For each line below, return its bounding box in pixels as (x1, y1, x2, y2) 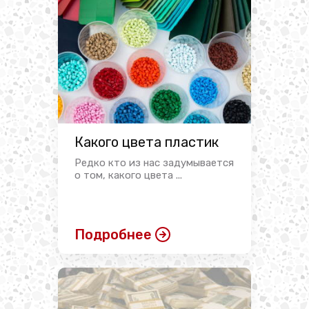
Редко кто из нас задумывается (74, 157, 234, 170)
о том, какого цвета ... (74, 169, 182, 182)
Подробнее (74, 226, 152, 243)
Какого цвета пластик (74, 134, 219, 151)
